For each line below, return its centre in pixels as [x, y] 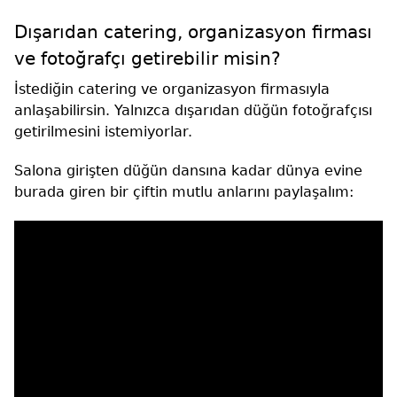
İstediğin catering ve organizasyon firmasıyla [172, 90]
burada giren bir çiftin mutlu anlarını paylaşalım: [184, 192]
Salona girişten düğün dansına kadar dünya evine [188, 171]
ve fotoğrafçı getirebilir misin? [148, 59]
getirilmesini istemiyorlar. [103, 132]
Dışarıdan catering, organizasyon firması [193, 32]
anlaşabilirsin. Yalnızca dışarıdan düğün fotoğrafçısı [193, 111]
